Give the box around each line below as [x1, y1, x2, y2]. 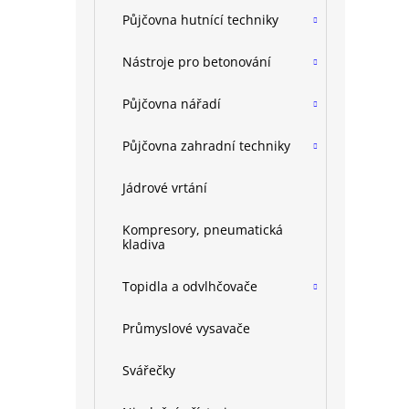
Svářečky [122, 362, 175, 379]
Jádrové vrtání [122, 179, 207, 196]
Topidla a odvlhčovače [122, 278, 257, 295]
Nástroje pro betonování [122, 53, 271, 70]
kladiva [122, 236, 165, 253]
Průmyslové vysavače [122, 320, 250, 337]
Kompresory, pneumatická [122, 221, 283, 238]
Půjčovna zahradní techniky [122, 137, 290, 154]
